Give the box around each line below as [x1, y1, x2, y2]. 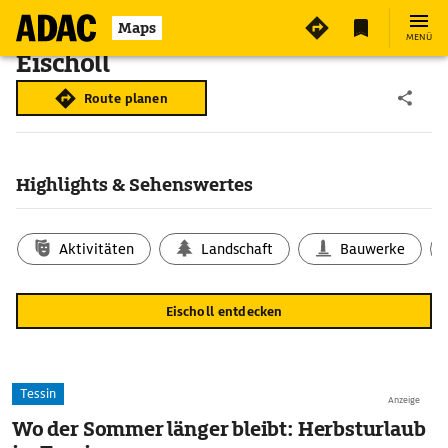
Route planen [84, 89, 168, 107]
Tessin [20, 385, 56, 402]
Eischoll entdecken [165, 302, 283, 320]
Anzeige [388, 394, 420, 406]
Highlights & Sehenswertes [16, 173, 253, 196]
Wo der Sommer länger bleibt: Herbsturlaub [12, 416, 426, 442]
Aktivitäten [59, 240, 135, 258]
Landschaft [201, 240, 274, 258]
